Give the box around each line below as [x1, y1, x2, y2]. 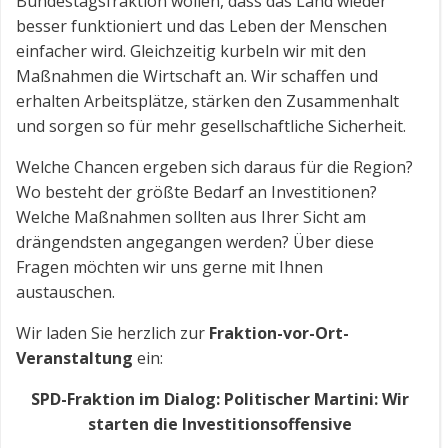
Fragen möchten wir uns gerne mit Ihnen [16, 256, 323, 278]
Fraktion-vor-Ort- [209, 322, 349, 344]
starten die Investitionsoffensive [88, 413, 352, 435]
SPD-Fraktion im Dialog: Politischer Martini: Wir [31, 388, 409, 410]
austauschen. [16, 281, 115, 303]
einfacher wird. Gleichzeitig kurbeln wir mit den [16, 40, 366, 62]
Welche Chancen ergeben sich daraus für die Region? [16, 156, 413, 178]
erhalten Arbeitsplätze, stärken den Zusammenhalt [16, 90, 399, 112]
